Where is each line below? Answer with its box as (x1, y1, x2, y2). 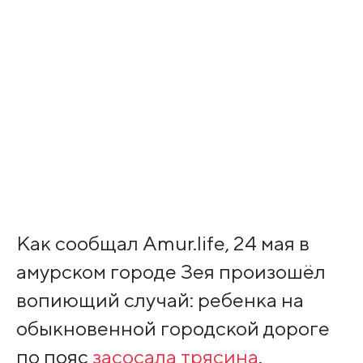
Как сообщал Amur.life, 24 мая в (15, 231, 310, 256)
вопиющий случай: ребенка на (15, 288, 304, 313)
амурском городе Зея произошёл (15, 259, 326, 284)
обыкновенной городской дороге (15, 316, 330, 341)
